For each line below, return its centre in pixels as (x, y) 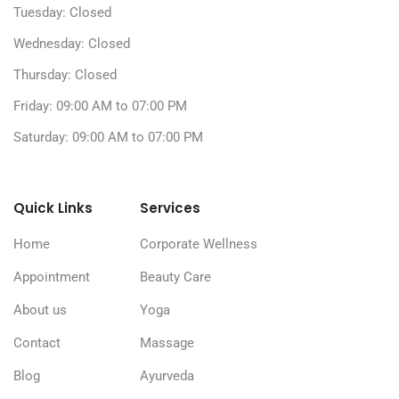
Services (170, 208)
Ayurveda (167, 376)
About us (40, 310)
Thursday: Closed (65, 75)
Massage (167, 343)
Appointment (52, 277)
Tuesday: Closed (62, 13)
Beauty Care (175, 277)
